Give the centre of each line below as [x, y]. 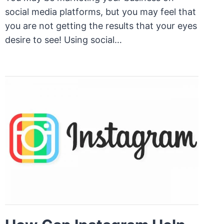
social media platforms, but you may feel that [100, 11]
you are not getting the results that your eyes [101, 25]
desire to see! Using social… [63, 39]
